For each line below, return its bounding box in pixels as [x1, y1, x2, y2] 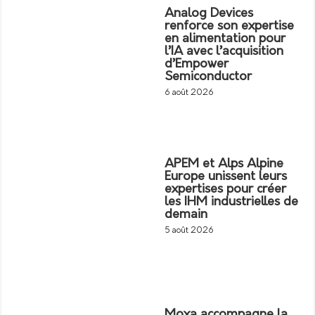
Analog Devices [165, 6, 253, 20]
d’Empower [165, 57, 229, 71]
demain [165, 207, 207, 221]
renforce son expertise [165, 19, 294, 33]
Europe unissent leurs [165, 169, 287, 184]
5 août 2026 [165, 226, 214, 235]
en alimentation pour [165, 32, 285, 46]
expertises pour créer [165, 182, 286, 196]
